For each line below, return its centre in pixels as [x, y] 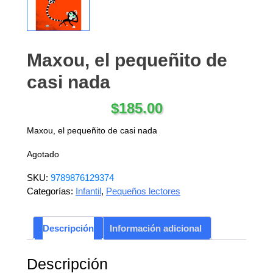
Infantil [88, 191]
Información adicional [156, 228]
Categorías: [51, 191]
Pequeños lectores [143, 191]
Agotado [43, 154]
